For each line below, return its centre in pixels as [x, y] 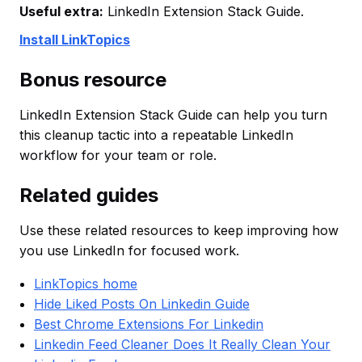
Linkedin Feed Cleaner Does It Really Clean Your [182, 344]
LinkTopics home [86, 283]
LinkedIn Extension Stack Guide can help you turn [173, 114]
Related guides [89, 195]
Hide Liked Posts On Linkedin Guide [142, 303]
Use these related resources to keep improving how [179, 230]
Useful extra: [61, 11]
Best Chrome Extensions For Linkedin [149, 324]
